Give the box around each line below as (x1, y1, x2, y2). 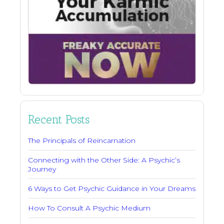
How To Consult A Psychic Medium (28, 203, 150, 213)
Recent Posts (28, 112, 89, 127)
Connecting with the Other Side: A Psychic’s (28, 155, 180, 165)
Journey (28, 164, 56, 174)
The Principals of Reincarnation (28, 136, 135, 145)
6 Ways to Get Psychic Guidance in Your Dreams (28, 184, 195, 193)
